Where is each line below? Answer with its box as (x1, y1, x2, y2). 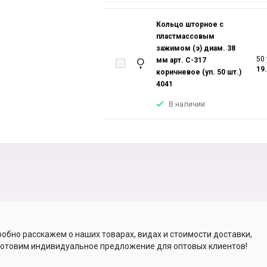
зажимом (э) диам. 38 (156, 44, 235, 52)
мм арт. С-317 (156, 56, 206, 64)
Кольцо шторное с (156, 20, 223, 29)
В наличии (169, 100, 205, 108)
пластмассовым (156, 32, 215, 41)
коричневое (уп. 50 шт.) (156, 68, 241, 76)
